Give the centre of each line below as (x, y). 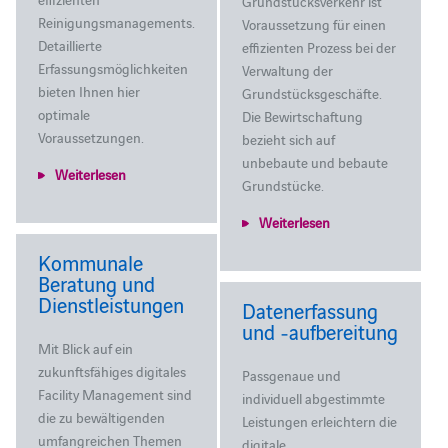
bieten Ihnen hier (88, 90)
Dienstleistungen (110, 303)
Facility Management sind (114, 393)
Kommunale (90, 261)
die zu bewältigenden (101, 416)
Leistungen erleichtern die (320, 420)
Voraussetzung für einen (314, 23)
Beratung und (96, 282)
